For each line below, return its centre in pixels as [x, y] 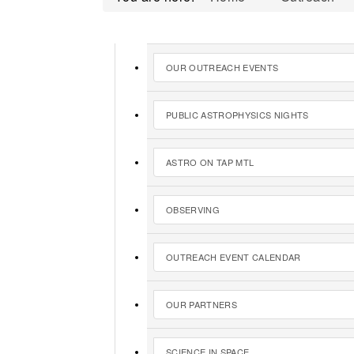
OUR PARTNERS [201, 304]
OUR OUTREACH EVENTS [222, 67]
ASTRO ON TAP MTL [210, 162]
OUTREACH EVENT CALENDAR [233, 256]
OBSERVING [193, 209]
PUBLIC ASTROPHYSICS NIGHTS [237, 114]
